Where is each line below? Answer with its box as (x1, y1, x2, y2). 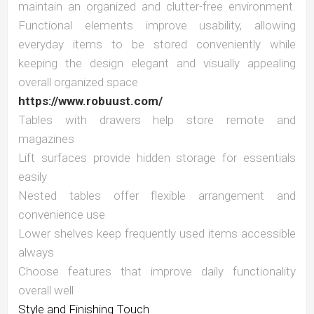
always (18, 245, 54, 259)
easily (18, 170, 47, 184)
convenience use (18, 207, 105, 221)
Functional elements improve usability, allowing (18, 18, 296, 32)
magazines (18, 132, 74, 146)
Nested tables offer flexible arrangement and (18, 189, 296, 203)
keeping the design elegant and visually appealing (18, 56, 296, 70)
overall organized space (18, 75, 138, 89)
